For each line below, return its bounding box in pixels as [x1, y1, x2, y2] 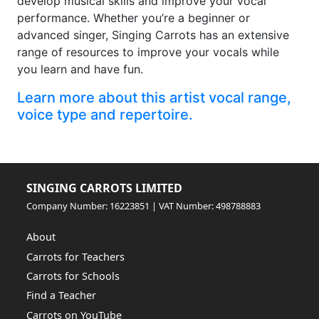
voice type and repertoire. [17, 106, 193, 124]
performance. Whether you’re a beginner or [17, 11, 250, 26]
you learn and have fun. [17, 62, 143, 77]
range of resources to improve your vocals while [17, 45, 279, 60]
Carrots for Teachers [26, 249, 125, 263]
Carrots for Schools [26, 269, 120, 283]
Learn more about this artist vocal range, [17, 89, 291, 107]
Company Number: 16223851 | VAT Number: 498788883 [26, 199, 261, 212]
